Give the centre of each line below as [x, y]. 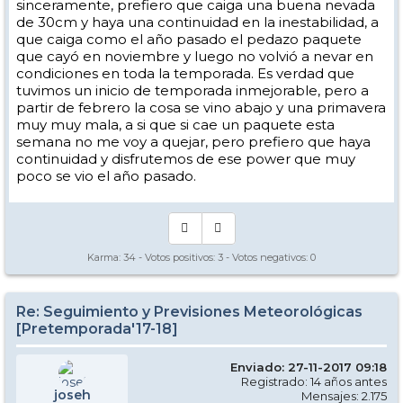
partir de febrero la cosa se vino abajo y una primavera [201, 107]
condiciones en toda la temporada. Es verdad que [185, 73]
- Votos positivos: [177, 257]
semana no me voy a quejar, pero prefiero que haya [193, 142]
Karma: [105, 257]
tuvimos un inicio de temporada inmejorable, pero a [193, 90]
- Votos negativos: [267, 257]
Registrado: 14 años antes [314, 381]
